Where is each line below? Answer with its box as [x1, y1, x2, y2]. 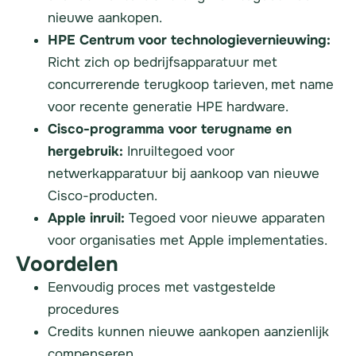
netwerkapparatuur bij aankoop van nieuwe [48, 165, 319, 183]
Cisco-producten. [48, 188, 157, 205]
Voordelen [16, 251, 118, 278]
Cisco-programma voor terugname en [48, 121, 292, 138]
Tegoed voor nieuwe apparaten [125, 210, 325, 227]
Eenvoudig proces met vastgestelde [48, 279, 276, 296]
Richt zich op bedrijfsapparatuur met [48, 54, 277, 72]
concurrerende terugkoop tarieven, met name [48, 76, 334, 94]
